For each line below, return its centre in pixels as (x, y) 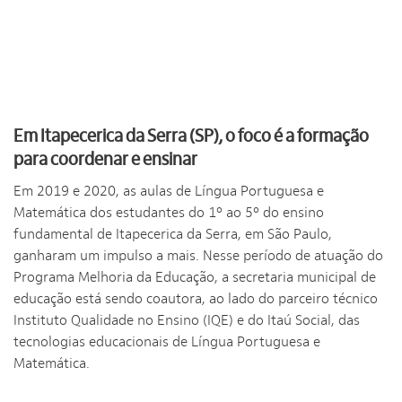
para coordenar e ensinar (105, 159)
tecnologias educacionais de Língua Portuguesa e (167, 342)
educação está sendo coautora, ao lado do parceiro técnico (196, 299)
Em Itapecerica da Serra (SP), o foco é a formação (191, 136)
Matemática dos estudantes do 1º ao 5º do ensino (169, 213)
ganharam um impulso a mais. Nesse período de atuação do (198, 256)
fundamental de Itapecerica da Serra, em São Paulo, (173, 234)
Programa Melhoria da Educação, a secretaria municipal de (195, 277)
